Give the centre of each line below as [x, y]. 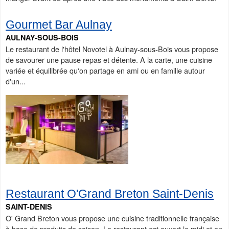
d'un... [16, 81]
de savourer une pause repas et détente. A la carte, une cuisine [109, 60]
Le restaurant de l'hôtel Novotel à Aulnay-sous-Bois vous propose [112, 49]
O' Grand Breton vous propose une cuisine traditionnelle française [112, 218]
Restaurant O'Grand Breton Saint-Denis [110, 194]
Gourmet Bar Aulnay [59, 25]
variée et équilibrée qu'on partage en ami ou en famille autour [105, 71]
